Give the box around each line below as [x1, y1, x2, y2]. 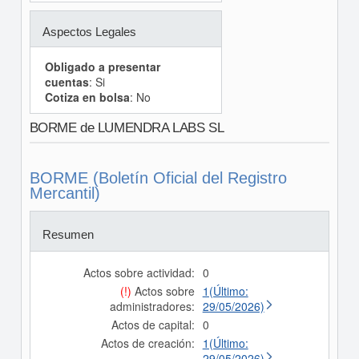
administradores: [109, 298, 195, 315]
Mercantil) [29, 184, 100, 203]
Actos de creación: [100, 335, 195, 352]
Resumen [42, 228, 94, 242]
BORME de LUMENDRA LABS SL [29, 120, 224, 136]
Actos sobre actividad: [83, 264, 195, 281]
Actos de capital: [111, 317, 195, 333]
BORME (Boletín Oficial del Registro [29, 169, 287, 188]
